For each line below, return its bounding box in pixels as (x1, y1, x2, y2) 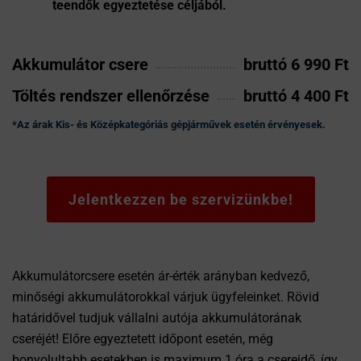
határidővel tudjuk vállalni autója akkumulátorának (12, 310, 301, 326)
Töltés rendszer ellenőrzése (12, 86, 210, 106)
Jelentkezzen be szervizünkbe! (68, 191, 293, 208)
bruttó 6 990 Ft (243, 55, 349, 74)
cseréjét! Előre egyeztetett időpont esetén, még (12, 331, 273, 346)
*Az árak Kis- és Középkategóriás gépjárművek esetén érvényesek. (12, 118, 326, 131)
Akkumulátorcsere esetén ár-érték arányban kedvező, (12, 268, 309, 284)
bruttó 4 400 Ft (243, 86, 349, 106)
